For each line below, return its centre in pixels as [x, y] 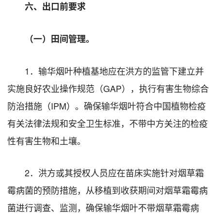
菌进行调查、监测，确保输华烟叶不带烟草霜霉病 [103, 207]
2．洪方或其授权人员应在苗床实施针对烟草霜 [114, 172]
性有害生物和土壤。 [46, 140]
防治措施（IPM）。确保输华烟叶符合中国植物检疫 [107, 105]
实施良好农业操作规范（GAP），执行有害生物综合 [108, 88]
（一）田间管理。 [60, 39]
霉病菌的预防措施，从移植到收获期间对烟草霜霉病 [108, 190]
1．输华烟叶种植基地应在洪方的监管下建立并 [114, 70]
